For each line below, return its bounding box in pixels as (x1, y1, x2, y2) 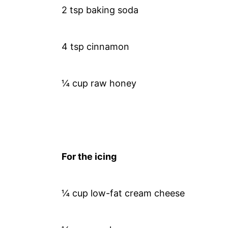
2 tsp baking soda (62, 4, 139, 15)
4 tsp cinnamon (62, 41, 130, 52)
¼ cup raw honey (62, 77, 137, 89)
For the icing (62, 151, 117, 162)
